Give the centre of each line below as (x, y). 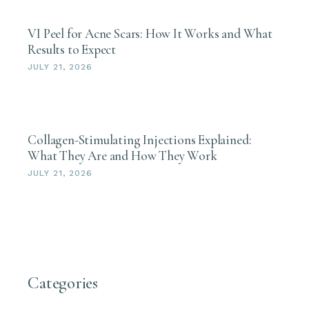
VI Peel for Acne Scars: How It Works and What (150, 34)
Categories (63, 283)
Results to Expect (72, 50)
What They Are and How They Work (122, 156)
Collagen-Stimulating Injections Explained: (140, 140)
